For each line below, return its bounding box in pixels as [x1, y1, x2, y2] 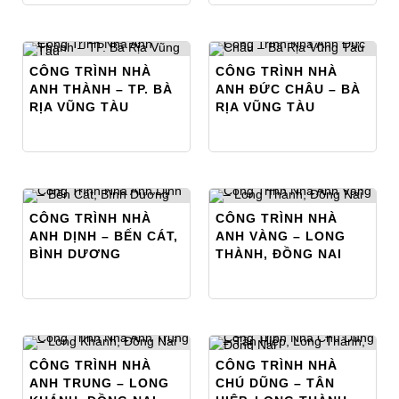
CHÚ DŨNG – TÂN [216, 375, 335, 390]
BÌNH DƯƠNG [29, 246, 121, 261]
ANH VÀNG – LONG [216, 228, 346, 243]
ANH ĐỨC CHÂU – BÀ [216, 81, 361, 96]
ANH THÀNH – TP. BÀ [29, 81, 173, 96]
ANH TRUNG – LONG [29, 375, 169, 390]
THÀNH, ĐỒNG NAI [216, 246, 342, 261]
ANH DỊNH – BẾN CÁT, [29, 228, 178, 243]
